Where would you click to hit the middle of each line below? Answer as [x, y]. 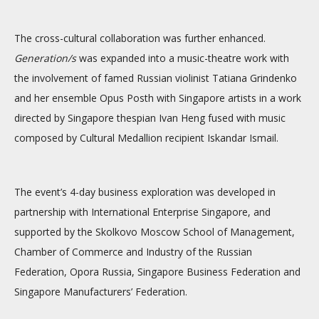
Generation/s [45, 58]
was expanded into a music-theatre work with [183, 58]
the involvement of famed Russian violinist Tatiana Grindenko [156, 78]
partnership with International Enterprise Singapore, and [142, 211]
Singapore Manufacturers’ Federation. [101, 291]
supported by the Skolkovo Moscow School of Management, [155, 231]
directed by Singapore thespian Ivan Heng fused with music [150, 117]
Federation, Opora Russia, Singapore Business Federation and [157, 271]
